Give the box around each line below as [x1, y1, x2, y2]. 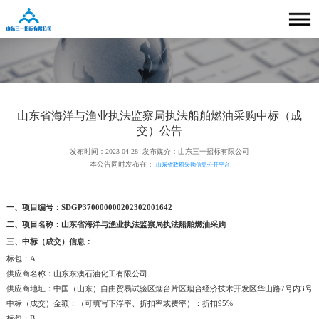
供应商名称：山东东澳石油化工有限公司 [6, 269, 147, 278]
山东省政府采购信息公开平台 [155, 162, 230, 169]
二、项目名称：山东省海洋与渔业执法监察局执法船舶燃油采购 [6, 220, 226, 229]
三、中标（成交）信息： [6, 237, 93, 246]
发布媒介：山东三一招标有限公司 [142, 147, 249, 155]
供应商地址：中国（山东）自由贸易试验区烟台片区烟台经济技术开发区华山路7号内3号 [6, 284, 313, 293]
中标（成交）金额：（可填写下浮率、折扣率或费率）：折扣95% [6, 299, 233, 308]
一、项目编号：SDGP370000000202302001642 [6, 203, 172, 212]
